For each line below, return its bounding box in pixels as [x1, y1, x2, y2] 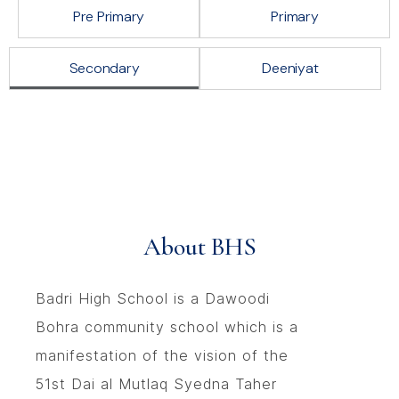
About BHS [142, 231, 256, 262]
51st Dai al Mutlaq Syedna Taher [36, 374, 277, 393]
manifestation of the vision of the [36, 346, 289, 364]
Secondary [69, 58, 140, 77]
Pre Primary [72, 6, 145, 26]
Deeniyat [262, 58, 319, 77]
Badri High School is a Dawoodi [36, 289, 270, 307]
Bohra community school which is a [36, 317, 298, 336]
